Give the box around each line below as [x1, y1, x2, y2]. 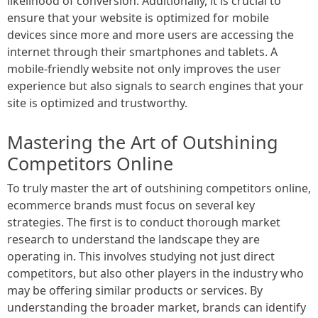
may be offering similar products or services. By [7, 282, 263, 298]
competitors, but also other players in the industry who [7, 265, 304, 281]
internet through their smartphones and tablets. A [7, 43, 278, 60]
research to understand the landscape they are [7, 231, 260, 247]
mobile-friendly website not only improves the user [7, 60, 281, 77]
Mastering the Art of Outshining [7, 129, 278, 154]
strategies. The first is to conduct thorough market [7, 214, 280, 230]
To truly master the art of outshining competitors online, [7, 180, 311, 196]
